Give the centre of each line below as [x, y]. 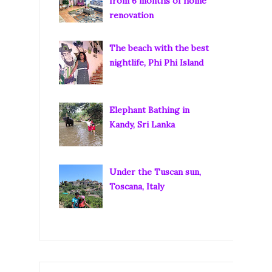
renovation [131, 15]
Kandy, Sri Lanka [142, 125]
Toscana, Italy [136, 187]
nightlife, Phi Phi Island [156, 62]
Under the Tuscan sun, [155, 172]
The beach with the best [159, 48]
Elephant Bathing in [149, 110]
